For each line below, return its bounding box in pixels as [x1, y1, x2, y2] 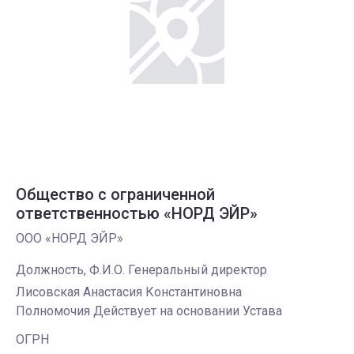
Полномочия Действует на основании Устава [16, 303, 282, 318]
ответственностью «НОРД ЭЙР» [16, 204, 258, 223]
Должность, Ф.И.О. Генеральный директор [16, 262, 267, 277]
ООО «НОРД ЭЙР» [16, 231, 123, 246]
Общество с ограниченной [16, 185, 215, 204]
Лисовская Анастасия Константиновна [16, 284, 242, 299]
